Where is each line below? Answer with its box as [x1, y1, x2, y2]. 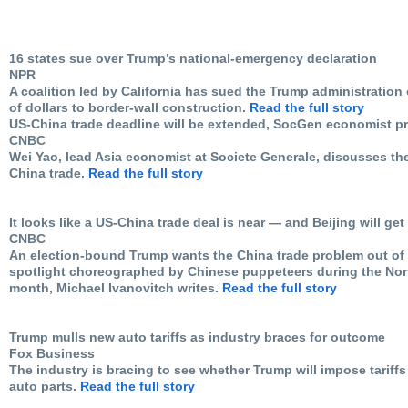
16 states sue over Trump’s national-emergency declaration [9, 50, 377, 66]
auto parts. [9, 378, 80, 393]
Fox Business [9, 345, 95, 361]
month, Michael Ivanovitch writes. [9, 280, 222, 295]
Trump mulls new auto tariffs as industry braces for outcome [9, 329, 385, 344]
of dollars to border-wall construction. [9, 99, 250, 115]
